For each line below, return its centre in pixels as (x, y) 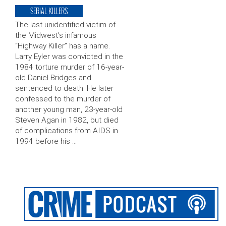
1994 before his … (46, 142)
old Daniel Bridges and (53, 78)
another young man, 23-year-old (69, 110)
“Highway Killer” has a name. (63, 46)
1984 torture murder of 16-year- (70, 67)
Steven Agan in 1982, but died (67, 120)
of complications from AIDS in (67, 131)
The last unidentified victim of (65, 25)
